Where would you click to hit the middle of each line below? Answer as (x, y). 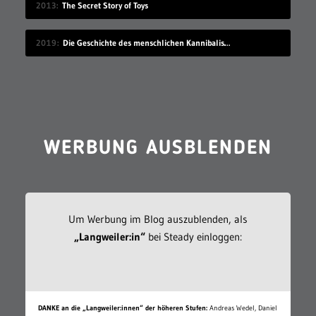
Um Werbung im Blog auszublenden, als (158, 219)
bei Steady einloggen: (193, 236)
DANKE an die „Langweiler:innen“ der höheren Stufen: (123, 308)
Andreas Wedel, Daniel (243, 308)
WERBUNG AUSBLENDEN (158, 148)
